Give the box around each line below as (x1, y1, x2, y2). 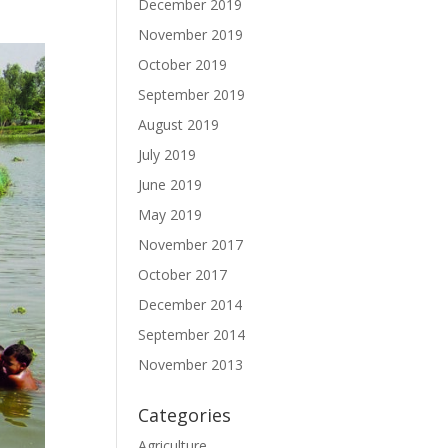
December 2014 (138, 295, 243, 314)
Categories (138, 403, 232, 427)
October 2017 (138, 265, 228, 284)
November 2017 (138, 235, 244, 254)
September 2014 (138, 325, 246, 344)
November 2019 (138, 25, 244, 44)
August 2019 (138, 115, 220, 134)
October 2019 (138, 55, 228, 74)
